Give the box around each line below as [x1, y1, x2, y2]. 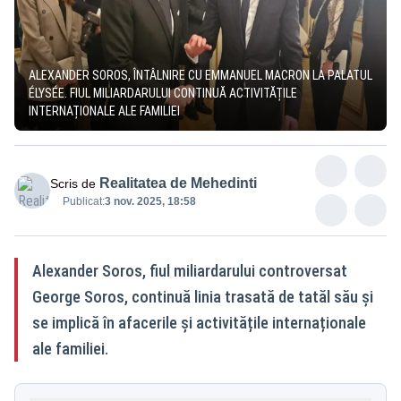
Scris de [50, 175, 96, 191]
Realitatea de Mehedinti [99, 175, 257, 191]
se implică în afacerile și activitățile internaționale [32, 312, 366, 332]
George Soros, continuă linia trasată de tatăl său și [32, 286, 373, 306]
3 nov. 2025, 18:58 [105, 194, 196, 208]
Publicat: [63, 194, 105, 208]
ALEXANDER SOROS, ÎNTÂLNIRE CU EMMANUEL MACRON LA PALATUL [29, 67, 372, 82]
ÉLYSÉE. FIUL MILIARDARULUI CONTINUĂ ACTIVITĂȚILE [29, 85, 297, 100]
